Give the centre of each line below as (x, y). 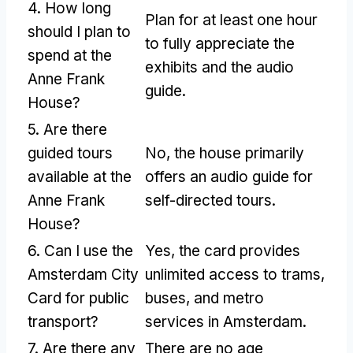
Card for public (78, 298)
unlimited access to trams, (235, 274)
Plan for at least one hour (231, 20)
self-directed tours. (210, 200)
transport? (63, 321)
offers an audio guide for (229, 176)
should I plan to (79, 32)
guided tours (70, 153)
